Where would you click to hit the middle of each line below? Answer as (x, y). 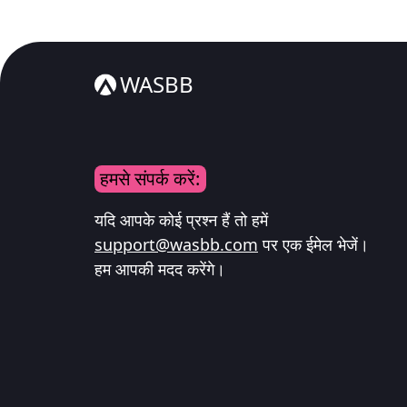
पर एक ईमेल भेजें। (313, 245)
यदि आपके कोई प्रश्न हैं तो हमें (181, 220)
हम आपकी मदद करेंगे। (160, 269)
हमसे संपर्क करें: (150, 178)
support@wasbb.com (176, 245)
